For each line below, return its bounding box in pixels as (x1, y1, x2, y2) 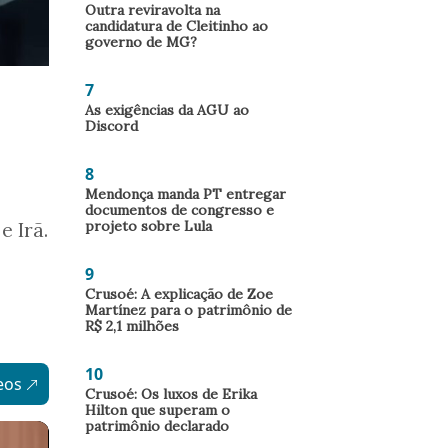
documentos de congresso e (85, 201, 274, 219)
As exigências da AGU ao (85, 101, 249, 119)
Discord (85, 117, 138, 135)
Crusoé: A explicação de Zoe (85, 285, 273, 303)
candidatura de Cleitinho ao (85, 17, 268, 35)
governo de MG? (85, 33, 197, 51)
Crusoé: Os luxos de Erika (85, 385, 257, 403)
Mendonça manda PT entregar (85, 185, 286, 203)
